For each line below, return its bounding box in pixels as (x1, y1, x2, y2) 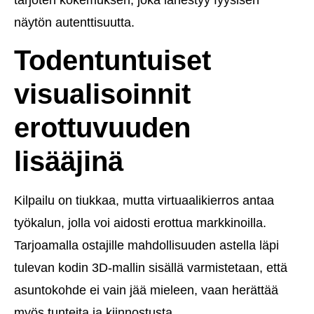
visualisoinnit (14, 78, 191, 110)
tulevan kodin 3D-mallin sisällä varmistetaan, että (14, 261, 287, 275)
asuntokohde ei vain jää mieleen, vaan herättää (14, 283, 278, 298)
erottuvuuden (14, 112, 191, 144)
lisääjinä (14, 146, 123, 177)
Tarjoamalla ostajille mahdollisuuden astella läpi (14, 238, 279, 253)
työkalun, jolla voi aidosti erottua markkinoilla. (14, 216, 266, 231)
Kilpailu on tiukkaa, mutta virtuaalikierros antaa (14, 193, 274, 208)
